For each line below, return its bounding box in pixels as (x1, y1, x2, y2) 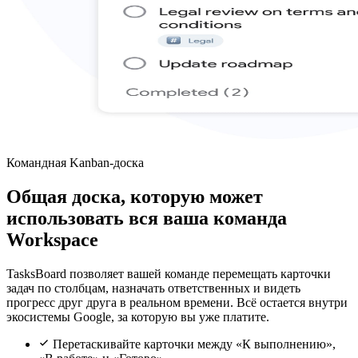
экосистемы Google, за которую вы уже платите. (6, 309, 269, 324)
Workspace (6, 229, 98, 250)
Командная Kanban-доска (6, 156, 144, 170)
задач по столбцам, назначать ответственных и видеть (6, 280, 300, 295)
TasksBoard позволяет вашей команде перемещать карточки (6, 266, 331, 280)
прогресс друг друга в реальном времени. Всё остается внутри (6, 295, 348, 309)
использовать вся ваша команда (6, 207, 287, 229)
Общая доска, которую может (6, 185, 263, 207)
